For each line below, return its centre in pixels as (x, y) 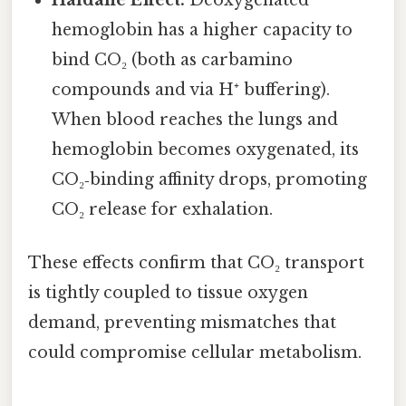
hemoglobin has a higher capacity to (203, 29)
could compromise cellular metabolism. (195, 353)
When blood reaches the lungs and (195, 119)
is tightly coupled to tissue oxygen (168, 293)
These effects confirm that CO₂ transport (196, 263)
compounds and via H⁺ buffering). (191, 89)
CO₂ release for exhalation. (163, 209)
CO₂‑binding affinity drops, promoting (210, 179)
